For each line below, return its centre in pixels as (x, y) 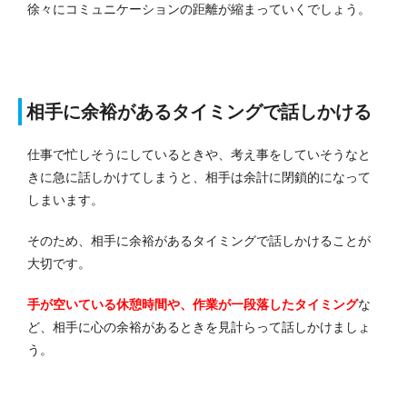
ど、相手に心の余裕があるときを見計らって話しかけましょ (199, 327)
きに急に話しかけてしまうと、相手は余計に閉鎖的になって (199, 177)
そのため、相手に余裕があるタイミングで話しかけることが (199, 240)
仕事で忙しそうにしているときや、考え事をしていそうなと (199, 154)
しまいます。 (65, 199)
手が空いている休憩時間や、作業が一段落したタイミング (193, 304)
